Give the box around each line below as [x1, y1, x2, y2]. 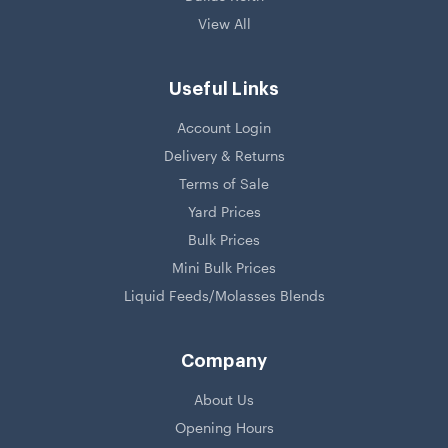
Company [180, 352, 268, 371]
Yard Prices [187, 203, 261, 221]
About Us [194, 391, 254, 409]
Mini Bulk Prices [172, 259, 276, 277]
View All [197, 15, 251, 33]
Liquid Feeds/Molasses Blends [123, 287, 325, 305]
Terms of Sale [179, 175, 269, 193]
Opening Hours [174, 419, 274, 437]
